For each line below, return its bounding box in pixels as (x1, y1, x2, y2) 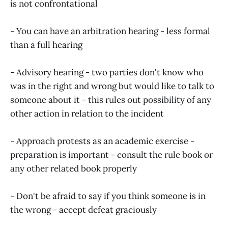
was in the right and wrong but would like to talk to (10, 80, 214, 92)
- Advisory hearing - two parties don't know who (10, 67, 204, 78)
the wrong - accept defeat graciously (10, 204, 157, 216)
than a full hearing (10, 39, 82, 51)
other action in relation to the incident (10, 108, 164, 120)
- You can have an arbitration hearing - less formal (10, 25, 210, 37)
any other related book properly (10, 163, 137, 175)
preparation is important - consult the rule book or (10, 149, 213, 161)
